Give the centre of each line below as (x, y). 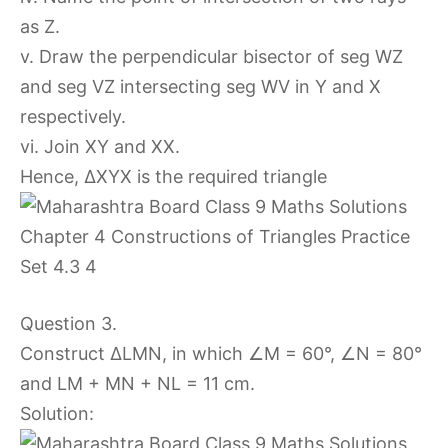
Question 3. (68, 323)
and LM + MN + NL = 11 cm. (137, 383)
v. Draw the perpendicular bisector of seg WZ (211, 56)
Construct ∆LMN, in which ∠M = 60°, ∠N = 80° (221, 353)
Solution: (57, 413)
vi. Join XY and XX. (100, 146)
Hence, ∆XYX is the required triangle (173, 176)
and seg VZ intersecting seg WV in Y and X (200, 86)
